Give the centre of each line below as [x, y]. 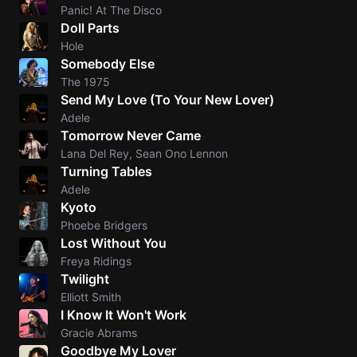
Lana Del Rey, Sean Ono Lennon [144, 153]
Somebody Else [108, 64]
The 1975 [85, 82]
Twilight [85, 279]
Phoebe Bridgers [104, 225]
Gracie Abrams [99, 333]
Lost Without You [114, 243]
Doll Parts [90, 28]
